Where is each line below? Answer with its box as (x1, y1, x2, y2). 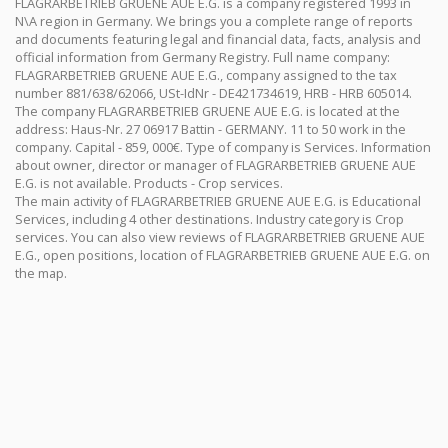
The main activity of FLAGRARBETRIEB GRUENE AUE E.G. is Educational (15, 192, 421, 210)
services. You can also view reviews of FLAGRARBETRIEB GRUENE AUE (15, 228, 425, 246)
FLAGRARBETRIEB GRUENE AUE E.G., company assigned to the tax (15, 66, 397, 84)
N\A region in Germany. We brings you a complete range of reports (15, 12, 413, 30)
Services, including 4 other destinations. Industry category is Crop (15, 210, 404, 228)
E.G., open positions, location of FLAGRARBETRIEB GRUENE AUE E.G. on (15, 246, 430, 264)
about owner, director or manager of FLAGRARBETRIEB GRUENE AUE (15, 156, 416, 174)
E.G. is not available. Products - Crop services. (15, 174, 283, 192)
